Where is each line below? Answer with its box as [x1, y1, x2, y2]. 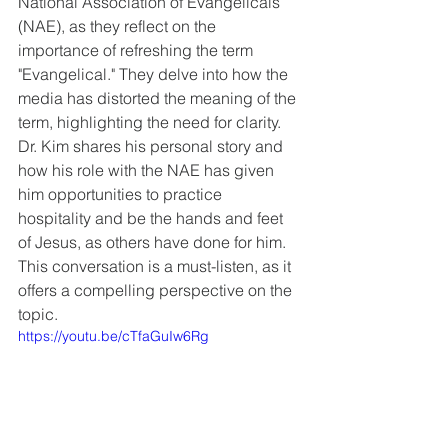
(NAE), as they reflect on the [18, 16, 220, 36]
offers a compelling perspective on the [18, 280, 296, 300]
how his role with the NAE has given [18, 160, 278, 180]
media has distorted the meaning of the [18, 88, 300, 108]
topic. [18, 304, 58, 324]
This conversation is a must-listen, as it [18, 256, 295, 276]
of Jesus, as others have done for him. [18, 232, 290, 252]
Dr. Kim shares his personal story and [18, 136, 287, 156]
